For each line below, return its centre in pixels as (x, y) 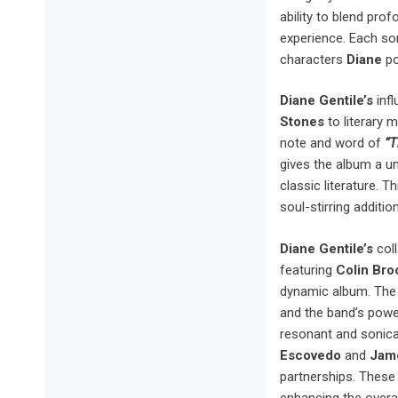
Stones (302, 122)
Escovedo (312, 355)
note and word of (332, 143)
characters (313, 59)
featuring (308, 270)
